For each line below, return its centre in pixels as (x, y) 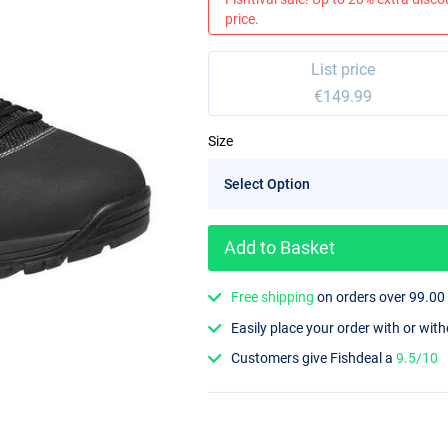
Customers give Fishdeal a (314, 357)
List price (343, 70)
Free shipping (273, 297)
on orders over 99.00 (380, 297)
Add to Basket (279, 248)
